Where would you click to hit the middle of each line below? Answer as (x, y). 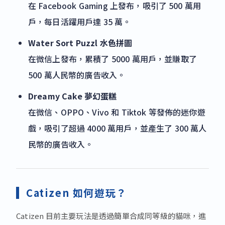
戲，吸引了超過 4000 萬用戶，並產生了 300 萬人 (118, 128)
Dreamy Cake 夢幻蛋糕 (73, 96)
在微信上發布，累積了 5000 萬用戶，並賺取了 (113, 59)
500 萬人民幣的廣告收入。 (77, 75)
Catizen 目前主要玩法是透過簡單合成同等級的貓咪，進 (111, 216)
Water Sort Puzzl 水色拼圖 (80, 43)
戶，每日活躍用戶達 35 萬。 (80, 22)
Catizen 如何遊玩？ (77, 193)
